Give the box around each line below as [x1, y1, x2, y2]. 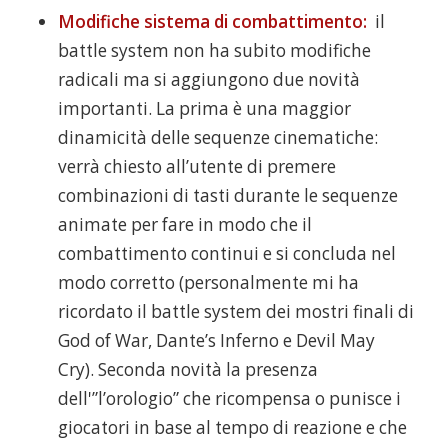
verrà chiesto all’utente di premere [57, 154, 336, 178]
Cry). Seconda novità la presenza [57, 357, 318, 381]
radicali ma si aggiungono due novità [57, 67, 360, 91]
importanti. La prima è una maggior [57, 96, 351, 120]
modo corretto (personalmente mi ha [57, 270, 359, 294]
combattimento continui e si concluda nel [57, 241, 396, 265]
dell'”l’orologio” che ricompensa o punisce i [57, 386, 401, 410]
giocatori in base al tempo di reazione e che [57, 415, 407, 439]
